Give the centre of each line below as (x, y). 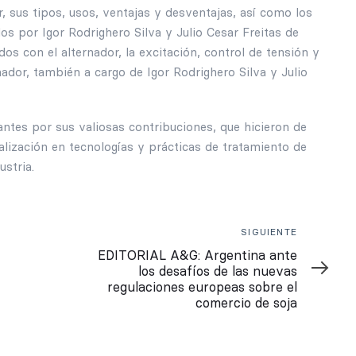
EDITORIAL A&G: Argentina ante (197, 255)
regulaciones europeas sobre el (202, 287)
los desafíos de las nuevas (218, 271)
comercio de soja (246, 303)
